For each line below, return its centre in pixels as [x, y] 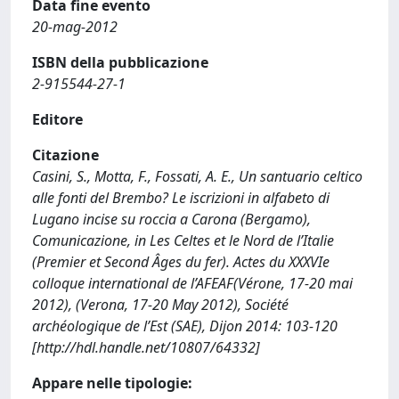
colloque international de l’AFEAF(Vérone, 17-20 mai [192, 283]
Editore [57, 119]
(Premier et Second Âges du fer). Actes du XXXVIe [181, 262]
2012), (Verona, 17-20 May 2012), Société [160, 305]
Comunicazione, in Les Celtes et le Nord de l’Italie [183, 240]
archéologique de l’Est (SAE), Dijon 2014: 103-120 [185, 326]
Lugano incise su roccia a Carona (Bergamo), [171, 219]
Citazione [65, 155]
